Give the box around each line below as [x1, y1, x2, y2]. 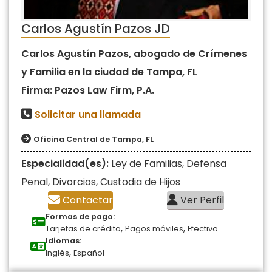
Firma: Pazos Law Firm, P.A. [21, 83, 154, 97]
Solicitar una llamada [35, 107, 141, 121]
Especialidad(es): [21, 156, 111, 171]
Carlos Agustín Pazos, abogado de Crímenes [21, 46, 247, 61]
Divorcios [52, 174, 96, 189]
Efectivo [188, 223, 218, 234]
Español [73, 247, 104, 258]
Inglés [46, 247, 69, 258]
